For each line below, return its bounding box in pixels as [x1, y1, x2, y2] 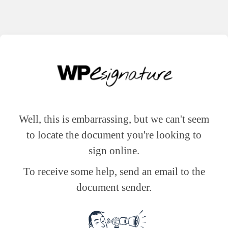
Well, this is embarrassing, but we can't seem [19, 112, 209, 125]
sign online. [89, 144, 139, 156]
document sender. [76, 181, 152, 193]
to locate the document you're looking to [26, 128, 202, 140]
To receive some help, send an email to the [23, 165, 205, 177]
